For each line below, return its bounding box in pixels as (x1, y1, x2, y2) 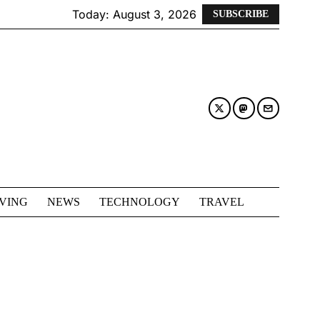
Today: (72, 7, 113, 21)
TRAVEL (199, 196, 244, 209)
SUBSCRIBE (213, 9, 269, 19)
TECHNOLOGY (99, 196, 180, 209)
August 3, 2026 (113, 7, 196, 21)
